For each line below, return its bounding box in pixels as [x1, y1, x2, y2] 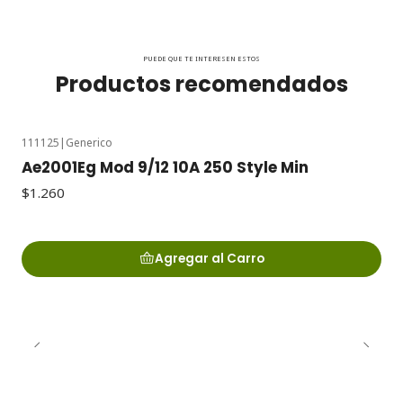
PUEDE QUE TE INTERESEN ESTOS [143, 53, 260, 63]
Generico [66, 134, 112, 150]
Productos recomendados [55, 68, 348, 99]
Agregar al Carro [154, 250, 264, 268]
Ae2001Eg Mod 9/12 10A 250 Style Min [22, 157, 309, 179]
